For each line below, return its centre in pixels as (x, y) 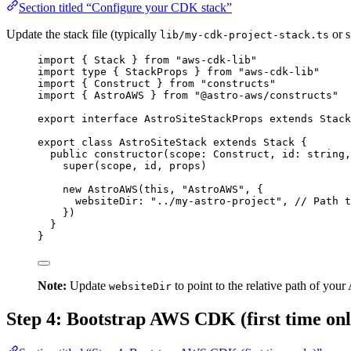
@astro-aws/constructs (266, 95)
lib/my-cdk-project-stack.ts (244, 34)
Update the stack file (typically (83, 34)
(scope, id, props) (150, 165)
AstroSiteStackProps (204, 118)
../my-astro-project (216, 201)
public (69, 154)
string (326, 154)
